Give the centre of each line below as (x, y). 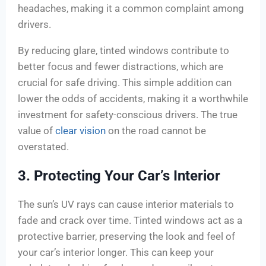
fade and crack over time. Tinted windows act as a (130, 221)
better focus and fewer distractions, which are (121, 67)
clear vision (80, 131)
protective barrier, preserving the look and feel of (126, 237)
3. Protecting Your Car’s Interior (119, 176)
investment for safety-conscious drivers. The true (128, 115)
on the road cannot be (156, 131)
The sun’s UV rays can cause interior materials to (126, 205)
